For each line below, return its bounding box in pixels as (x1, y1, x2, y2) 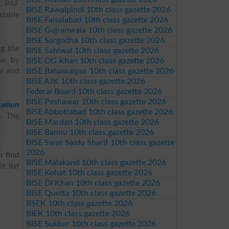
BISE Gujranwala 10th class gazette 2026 (26, 26, 172, 34)
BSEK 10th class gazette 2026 (26, 199, 132, 208)
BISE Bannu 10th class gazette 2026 (26, 128, 154, 136)
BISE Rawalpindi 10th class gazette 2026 (26, 6, 171, 14)
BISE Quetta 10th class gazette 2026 (26, 189, 156, 197)
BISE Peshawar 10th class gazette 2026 (26, 98, 166, 106)
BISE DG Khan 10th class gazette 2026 (26, 57, 164, 65)
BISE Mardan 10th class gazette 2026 (26, 118, 159, 126)
